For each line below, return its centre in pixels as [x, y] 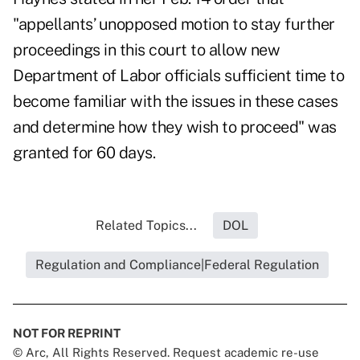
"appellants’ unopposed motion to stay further [174, 25]
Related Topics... [146, 226]
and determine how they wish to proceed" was [175, 127]
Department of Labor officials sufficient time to [178, 76]
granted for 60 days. [84, 153]
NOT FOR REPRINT [67, 333]
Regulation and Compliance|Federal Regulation [177, 265]
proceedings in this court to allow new [146, 50]
